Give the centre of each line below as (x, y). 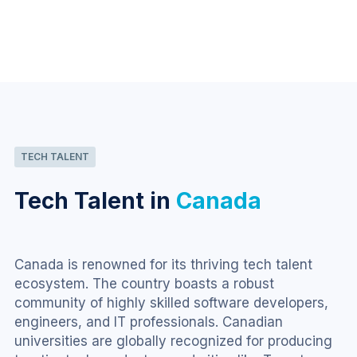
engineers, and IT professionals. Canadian (151, 322)
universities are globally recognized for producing (175, 341)
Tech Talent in (95, 201)
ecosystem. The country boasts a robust (146, 284)
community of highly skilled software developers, (173, 303)
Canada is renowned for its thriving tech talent (165, 265)
